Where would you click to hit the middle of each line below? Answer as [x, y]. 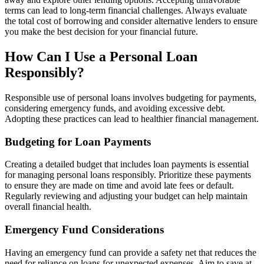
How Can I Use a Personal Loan [101, 56]
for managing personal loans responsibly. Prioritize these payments [128, 175]
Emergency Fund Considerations [84, 230]
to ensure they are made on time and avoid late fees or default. [119, 186]
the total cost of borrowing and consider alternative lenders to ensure [131, 21]
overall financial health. [48, 207]
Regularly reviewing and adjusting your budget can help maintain [126, 196]
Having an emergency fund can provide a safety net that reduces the [131, 252]
